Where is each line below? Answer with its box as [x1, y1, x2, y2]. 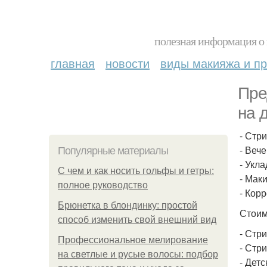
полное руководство [58, 180, 148, 190]
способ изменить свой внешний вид [58, 215, 216, 225]
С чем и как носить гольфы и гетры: [58, 166, 214, 176]
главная [51, 54, 95, 72]
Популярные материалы [58, 145, 168, 157]
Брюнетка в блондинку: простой [58, 200, 197, 210]
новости [105, 54, 150, 72]
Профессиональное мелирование [58, 235, 208, 245]
